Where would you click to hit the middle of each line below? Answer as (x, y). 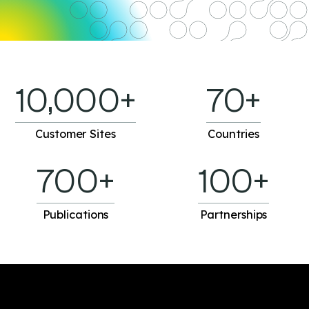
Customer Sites (76, 134)
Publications (76, 215)
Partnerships (233, 215)
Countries (233, 134)
